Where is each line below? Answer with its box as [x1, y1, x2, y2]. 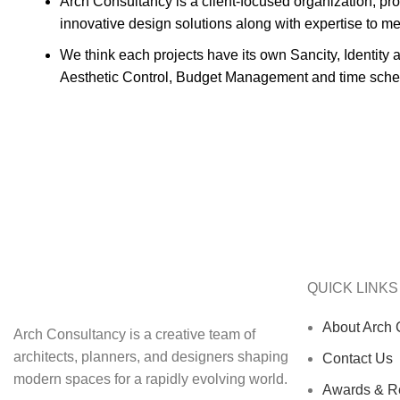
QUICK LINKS [306, 279, 398, 296]
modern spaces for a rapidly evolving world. [13, 371, 287, 387]
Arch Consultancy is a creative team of [13, 326, 255, 342]
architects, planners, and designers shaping [13, 348, 288, 364]
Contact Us [321, 350, 393, 366]
